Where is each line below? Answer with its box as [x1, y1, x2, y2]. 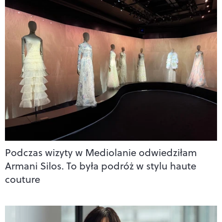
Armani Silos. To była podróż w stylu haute [5, 159, 196, 173]
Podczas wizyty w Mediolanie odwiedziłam [5, 145, 197, 160]
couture [5, 172, 40, 187]
